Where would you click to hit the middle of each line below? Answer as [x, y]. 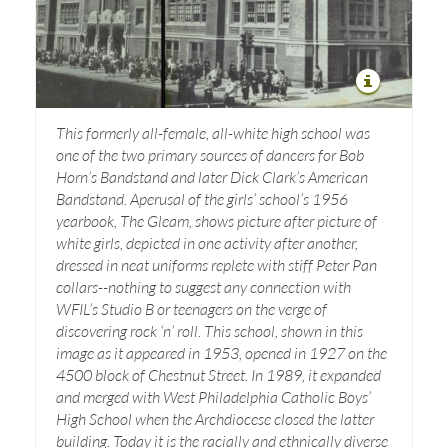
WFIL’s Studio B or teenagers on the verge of [191, 308]
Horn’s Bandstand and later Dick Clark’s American [212, 176]
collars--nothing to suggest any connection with [203, 286]
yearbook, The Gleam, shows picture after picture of [216, 220]
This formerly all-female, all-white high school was [213, 132]
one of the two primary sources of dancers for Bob [210, 154]
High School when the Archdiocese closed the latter [215, 418]
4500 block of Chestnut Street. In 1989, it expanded [218, 374]
